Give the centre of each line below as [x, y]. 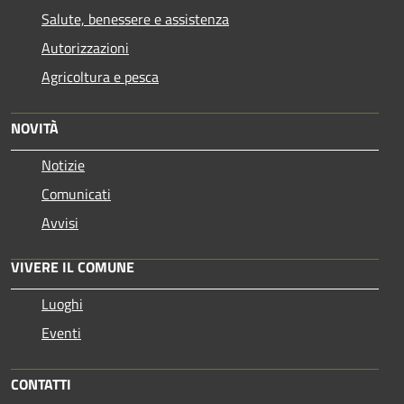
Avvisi [60, 222]
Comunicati [76, 193]
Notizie [63, 165]
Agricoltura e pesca [100, 76]
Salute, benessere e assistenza [135, 18]
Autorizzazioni [85, 47]
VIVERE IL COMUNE [73, 266]
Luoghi [62, 303]
